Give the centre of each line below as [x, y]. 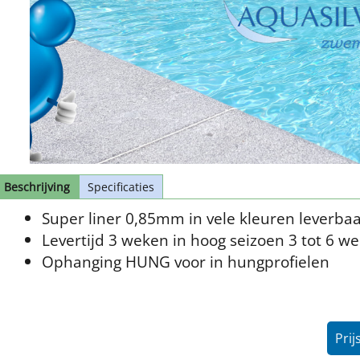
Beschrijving [37, 186]
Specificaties [121, 186]
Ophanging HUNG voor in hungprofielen [186, 261]
